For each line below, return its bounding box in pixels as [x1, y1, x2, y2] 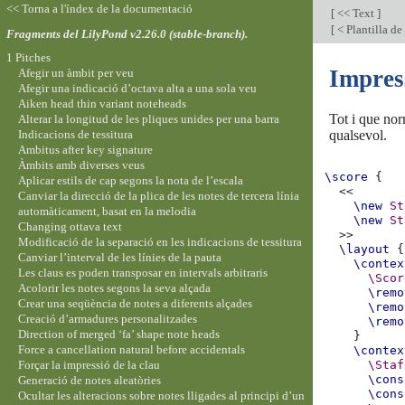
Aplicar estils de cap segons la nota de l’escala [17, 173, 243, 187]
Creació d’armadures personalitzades [17, 311, 197, 325]
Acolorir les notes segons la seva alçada [17, 280, 211, 295]
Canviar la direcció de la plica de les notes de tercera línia [17, 188, 299, 202]
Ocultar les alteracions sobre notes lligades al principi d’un [17, 388, 305, 402]
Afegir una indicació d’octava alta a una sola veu [17, 80, 257, 95]
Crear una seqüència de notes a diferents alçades [17, 296, 252, 310]
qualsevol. [329, 127, 387, 143]
